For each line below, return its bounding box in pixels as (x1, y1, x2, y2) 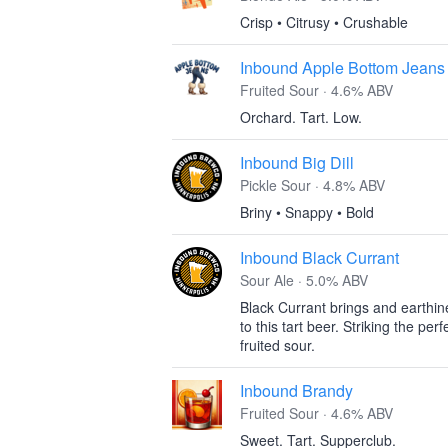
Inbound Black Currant (240, 246, 399, 269)
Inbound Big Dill (240, 151, 354, 174)
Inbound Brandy (240, 379, 353, 402)
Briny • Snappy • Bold (240, 202, 374, 222)
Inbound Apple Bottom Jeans (240, 56, 445, 79)
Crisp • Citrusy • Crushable (240, 12, 408, 32)
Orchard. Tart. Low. (240, 107, 362, 127)
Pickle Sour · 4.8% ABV (240, 175, 385, 195)
